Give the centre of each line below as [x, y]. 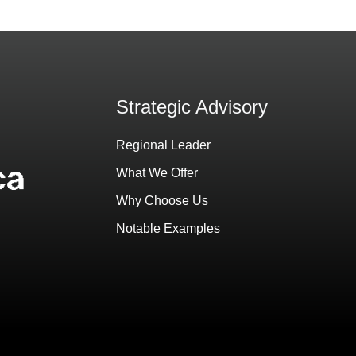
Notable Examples [168, 228]
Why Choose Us [163, 201]
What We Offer [157, 173]
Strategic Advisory [192, 107]
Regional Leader [164, 145]
